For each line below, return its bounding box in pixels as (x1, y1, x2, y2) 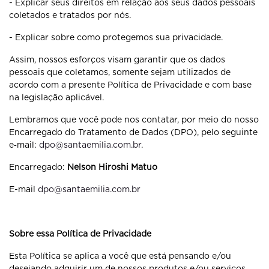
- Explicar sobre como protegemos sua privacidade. (9, 32, 223, 42)
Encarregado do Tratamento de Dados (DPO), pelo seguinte (9, 127, 258, 137)
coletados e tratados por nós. (9, 10, 131, 20)
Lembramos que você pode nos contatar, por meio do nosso (9, 115, 259, 124)
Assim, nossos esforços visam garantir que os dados (9, 55, 225, 64)
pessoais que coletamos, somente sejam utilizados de (9, 67, 231, 77)
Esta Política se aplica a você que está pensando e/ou (9, 251, 231, 261)
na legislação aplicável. (9, 92, 104, 102)
